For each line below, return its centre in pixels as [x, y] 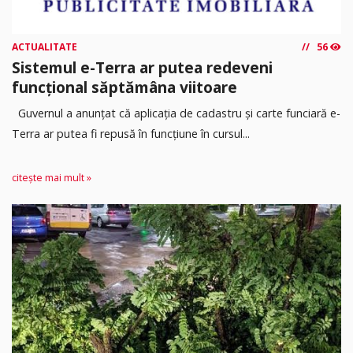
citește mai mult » [52, 177]
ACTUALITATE [45, 46]
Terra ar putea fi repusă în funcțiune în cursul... [131, 133]
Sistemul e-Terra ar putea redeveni [142, 67]
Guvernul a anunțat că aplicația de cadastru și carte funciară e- [176, 113]
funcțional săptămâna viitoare [124, 87]
